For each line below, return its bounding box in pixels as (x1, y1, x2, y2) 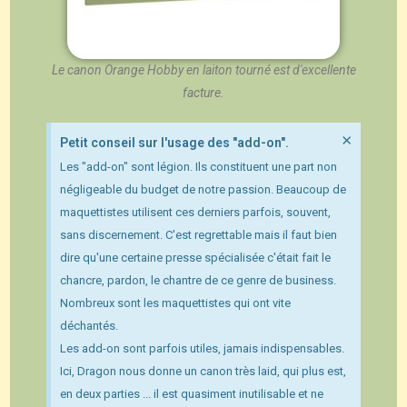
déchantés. (60, 318, 119, 333)
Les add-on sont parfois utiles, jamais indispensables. (60, 341, 345, 355)
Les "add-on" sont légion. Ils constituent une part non (60, 159, 338, 174)
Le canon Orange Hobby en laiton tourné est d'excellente (51, 62, 356, 77)
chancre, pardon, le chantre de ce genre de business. (60, 273, 337, 287)
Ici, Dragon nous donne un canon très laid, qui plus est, (60, 363, 347, 378)
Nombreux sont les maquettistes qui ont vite (60, 295, 292, 310)
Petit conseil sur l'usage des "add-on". (60, 134, 290, 150)
